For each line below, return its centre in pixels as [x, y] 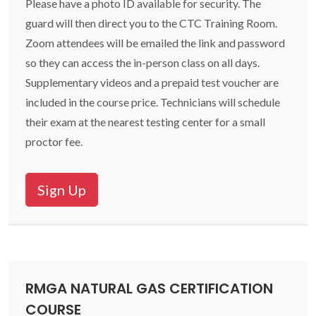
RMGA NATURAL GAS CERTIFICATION [149, 288]
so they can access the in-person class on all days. [142, 62]
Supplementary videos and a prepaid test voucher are [152, 82]
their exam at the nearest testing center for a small [145, 122]
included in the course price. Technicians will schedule [153, 102]
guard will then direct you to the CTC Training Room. [151, 23]
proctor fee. [54, 141]
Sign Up [62, 190]
